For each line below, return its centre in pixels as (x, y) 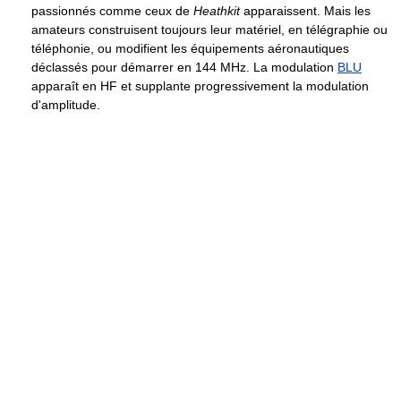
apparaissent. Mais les (305, 11)
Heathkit (217, 11)
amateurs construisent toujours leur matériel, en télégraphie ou (209, 30)
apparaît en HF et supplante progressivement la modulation (200, 86)
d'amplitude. (66, 105)
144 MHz (221, 68)
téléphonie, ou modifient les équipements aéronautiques (190, 49)
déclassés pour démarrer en (113, 68)
